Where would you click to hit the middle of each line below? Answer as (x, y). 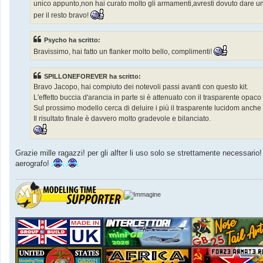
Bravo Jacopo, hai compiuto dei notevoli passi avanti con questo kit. (141, 87)
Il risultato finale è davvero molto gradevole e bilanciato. (122, 119)
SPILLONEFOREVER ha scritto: (92, 77)
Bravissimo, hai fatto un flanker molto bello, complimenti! (124, 51)
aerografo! (33, 163)
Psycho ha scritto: (72, 40)
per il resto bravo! (62, 15)
